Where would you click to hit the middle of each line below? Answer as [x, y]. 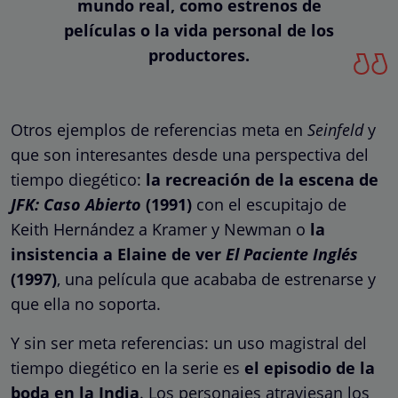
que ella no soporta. [86, 303]
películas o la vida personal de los [199, 30]
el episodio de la [310, 367]
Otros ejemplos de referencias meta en [159, 129]
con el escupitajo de [269, 204]
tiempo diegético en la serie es [127, 367]
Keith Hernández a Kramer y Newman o [160, 229]
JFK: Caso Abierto [76, 204]
